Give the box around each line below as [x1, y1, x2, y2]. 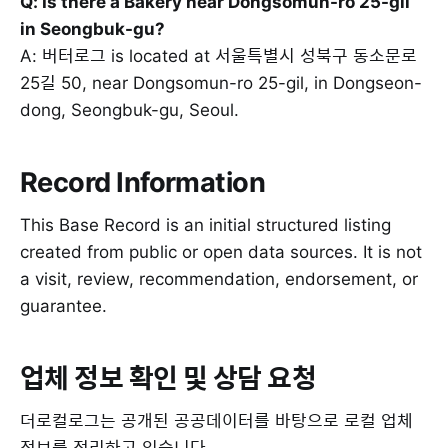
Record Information [20, 166, 266, 200]
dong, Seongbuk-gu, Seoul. [20, 99, 239, 120]
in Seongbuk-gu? [20, 18, 165, 39]
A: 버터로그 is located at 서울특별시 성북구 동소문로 [20, 45, 417, 66]
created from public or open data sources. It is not [20, 241, 422, 262]
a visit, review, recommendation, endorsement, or [20, 268, 418, 289]
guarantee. [20, 295, 107, 316]
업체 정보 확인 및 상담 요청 [20, 362, 317, 396]
